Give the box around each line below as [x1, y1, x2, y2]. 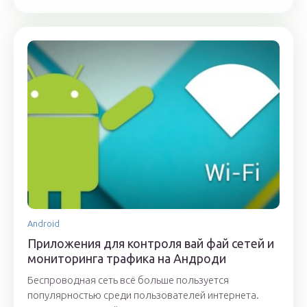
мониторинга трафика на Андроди [27, 251, 226, 265]
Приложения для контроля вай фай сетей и [27, 236, 274, 250]
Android [27, 218, 60, 228]
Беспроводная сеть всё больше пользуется [27, 273, 229, 286]
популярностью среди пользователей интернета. [27, 288, 259, 301]
